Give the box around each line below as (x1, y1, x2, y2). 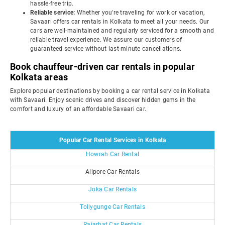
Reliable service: (30, 9, 77, 16)
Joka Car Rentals (88, 186, 137, 193)
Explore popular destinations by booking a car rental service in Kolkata (10, 87, 210, 94)
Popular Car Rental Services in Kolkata (59, 137, 166, 144)
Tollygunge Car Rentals (80, 203, 145, 210)
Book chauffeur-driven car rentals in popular (10, 61, 195, 72)
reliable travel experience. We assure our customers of (30, 36, 182, 43)
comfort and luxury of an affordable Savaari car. (10, 105, 146, 113)
